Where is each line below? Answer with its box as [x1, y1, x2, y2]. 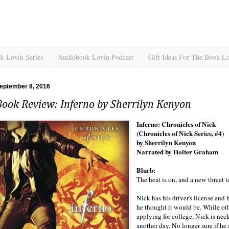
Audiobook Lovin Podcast [58, 52, 133, 62]
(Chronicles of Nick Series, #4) [136, 128, 224, 139]
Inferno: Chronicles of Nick [136, 119, 218, 130]
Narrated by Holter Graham [136, 147, 219, 157]
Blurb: [136, 165, 158, 176]
